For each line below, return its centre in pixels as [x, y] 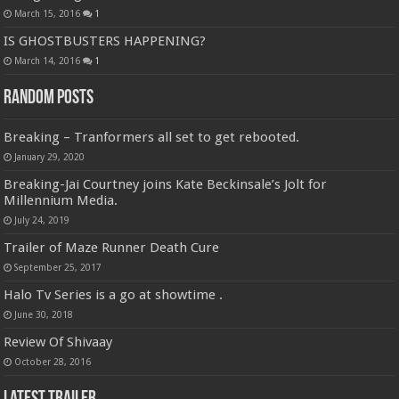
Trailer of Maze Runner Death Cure [112, 248]
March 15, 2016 [48, 14]
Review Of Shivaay [58, 342]
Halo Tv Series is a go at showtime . [114, 295]
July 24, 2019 [42, 220]
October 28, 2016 [53, 362]
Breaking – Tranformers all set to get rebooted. [152, 138]
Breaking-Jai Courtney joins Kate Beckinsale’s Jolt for [166, 185]
